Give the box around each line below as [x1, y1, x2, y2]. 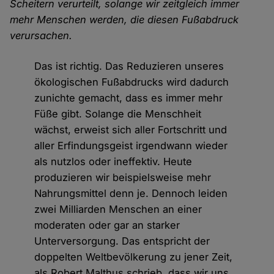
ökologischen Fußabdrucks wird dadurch [34, 75, 229, 88]
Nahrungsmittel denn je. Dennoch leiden [34, 187, 228, 199]
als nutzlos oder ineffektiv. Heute [34, 155, 193, 168]
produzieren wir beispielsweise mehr [34, 171, 212, 183]
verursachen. [10, 29, 73, 42]
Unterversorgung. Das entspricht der [34, 234, 210, 247]
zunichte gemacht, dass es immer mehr [34, 91, 223, 104]
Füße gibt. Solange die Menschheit [34, 107, 202, 120]
